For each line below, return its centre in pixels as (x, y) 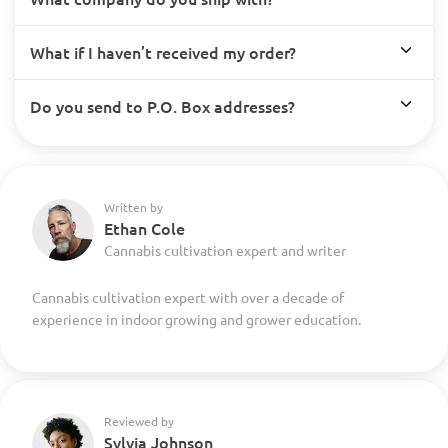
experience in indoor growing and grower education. (196, 319)
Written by (133, 207)
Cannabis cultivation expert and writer (225, 250)
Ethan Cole (144, 228)
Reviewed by (139, 421)
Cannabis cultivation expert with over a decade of (188, 297)
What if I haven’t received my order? (163, 52)
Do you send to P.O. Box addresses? (162, 106)
